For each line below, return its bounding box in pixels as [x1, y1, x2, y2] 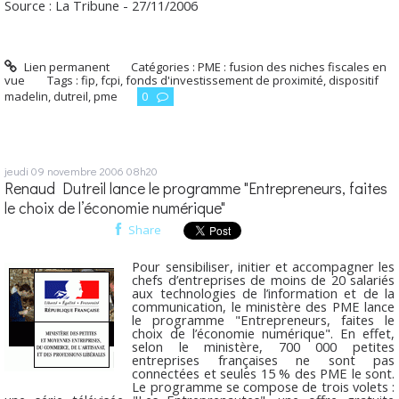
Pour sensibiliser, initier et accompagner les [132, 257, 395, 276]
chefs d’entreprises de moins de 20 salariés [132, 271, 395, 289]
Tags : [46, 71, 81, 88]
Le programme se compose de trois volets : [132, 378, 395, 396]
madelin [4, 87, 48, 104]
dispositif [328, 71, 379, 88]
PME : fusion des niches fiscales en [198, 58, 387, 75]
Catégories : [131, 58, 199, 75]
